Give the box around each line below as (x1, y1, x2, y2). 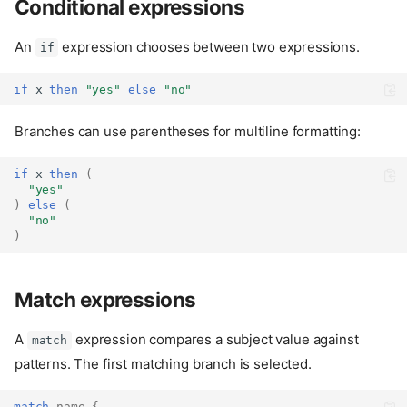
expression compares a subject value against (72, 331, 359, 349)
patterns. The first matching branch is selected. (15, 355, 312, 373)
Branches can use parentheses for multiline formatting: (15, 123, 361, 141)
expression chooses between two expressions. (58, 37, 360, 55)
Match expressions (15, 287, 196, 313)
